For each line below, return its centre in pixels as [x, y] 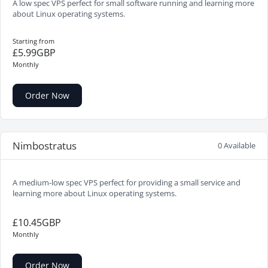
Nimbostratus [45, 146]
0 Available [237, 145]
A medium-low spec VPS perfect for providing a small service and [127, 183]
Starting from [33, 41]
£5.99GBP [34, 53]
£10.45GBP [37, 223]
